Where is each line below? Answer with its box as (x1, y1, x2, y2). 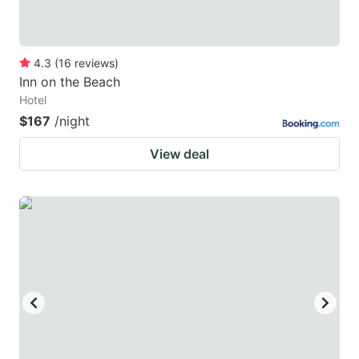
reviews (75, 55, 115, 70)
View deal (150, 145, 209, 162)
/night (54, 112, 90, 129)
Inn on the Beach (19, 73, 120, 90)
